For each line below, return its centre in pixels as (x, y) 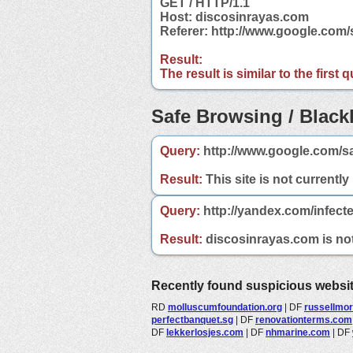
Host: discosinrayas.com (234, 17)
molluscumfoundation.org (225, 307)
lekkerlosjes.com (205, 332)
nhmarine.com (298, 332)
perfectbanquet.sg (192, 320)
